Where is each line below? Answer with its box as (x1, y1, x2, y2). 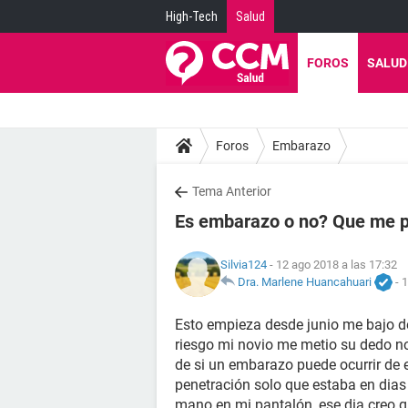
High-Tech (166, 9, 218, 24)
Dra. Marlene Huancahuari (238, 274, 372, 289)
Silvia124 (220, 257, 267, 271)
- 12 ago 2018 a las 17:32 (267, 257, 397, 271)
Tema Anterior (192, 184, 271, 199)
